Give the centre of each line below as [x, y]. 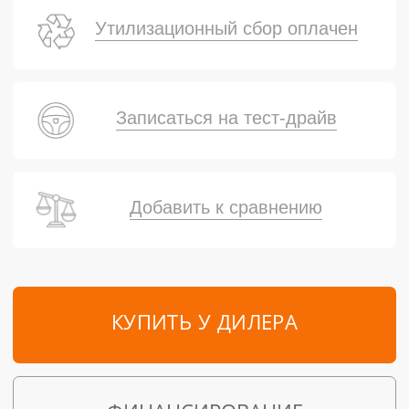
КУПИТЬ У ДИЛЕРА [204, 325]
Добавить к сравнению [226, 208]
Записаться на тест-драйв [226, 118]
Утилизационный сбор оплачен [226, 29]
